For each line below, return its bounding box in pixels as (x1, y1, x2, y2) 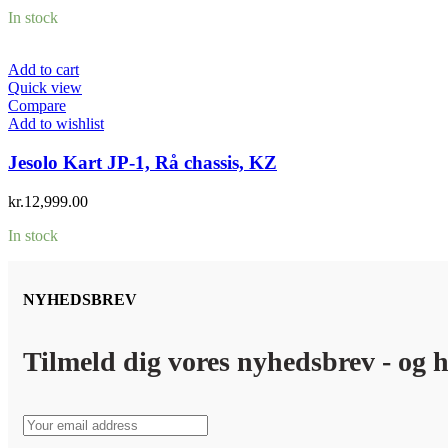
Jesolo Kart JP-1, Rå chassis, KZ (8, 152, 277, 174)
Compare (8, 97, 66, 115)
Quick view (8, 79, 82, 97)
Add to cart (8, 61, 79, 79)
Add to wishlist (8, 115, 104, 133)
